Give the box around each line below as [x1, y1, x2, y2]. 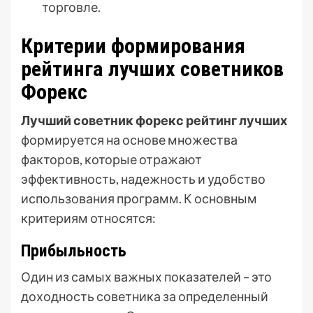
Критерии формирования [21, 33, 245, 58]
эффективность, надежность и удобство [21, 170, 265, 187]
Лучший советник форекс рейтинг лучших [21, 112, 287, 128]
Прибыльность [21, 240, 126, 261]
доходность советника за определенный [21, 288, 268, 304]
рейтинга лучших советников [21, 56, 284, 81]
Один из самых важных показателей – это [21, 268, 272, 284]
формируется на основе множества [21, 131, 238, 147]
